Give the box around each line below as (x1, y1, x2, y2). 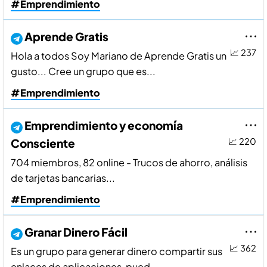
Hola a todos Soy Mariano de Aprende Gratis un (11, 49, 226, 63)
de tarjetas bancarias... (11, 172, 115, 185)
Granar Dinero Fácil (24, 225, 128, 240)
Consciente (11, 136, 75, 151)
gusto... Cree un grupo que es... (11, 65, 156, 78)
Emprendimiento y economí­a (24, 118, 183, 133)
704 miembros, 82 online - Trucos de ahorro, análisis (11, 156, 247, 169)
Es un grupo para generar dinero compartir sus (11, 245, 222, 258)
